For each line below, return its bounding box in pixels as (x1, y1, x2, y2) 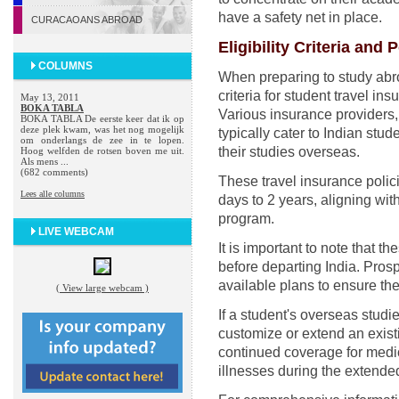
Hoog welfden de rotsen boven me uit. (20, 145, 184, 156)
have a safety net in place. (218, 10, 382, 26)
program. (218, 211, 274, 227)
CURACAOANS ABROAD (31, 14, 142, 25)
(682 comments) (20, 167, 88, 177)
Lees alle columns (20, 189, 85, 199)
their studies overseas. (218, 144, 360, 160)
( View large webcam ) (56, 282, 149, 293)
